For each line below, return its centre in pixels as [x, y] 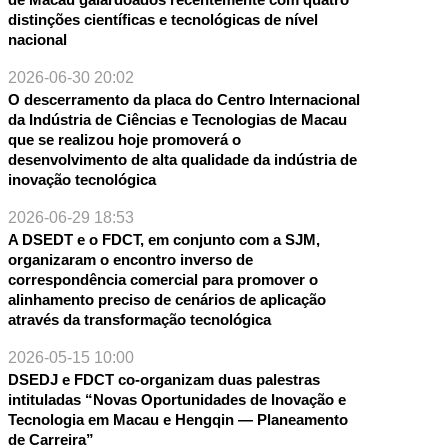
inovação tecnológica [81, 180]
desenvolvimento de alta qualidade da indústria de [182, 160]
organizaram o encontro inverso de [130, 260]
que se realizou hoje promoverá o [124, 140]
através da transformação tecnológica [139, 320]
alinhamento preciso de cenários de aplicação [166, 300]
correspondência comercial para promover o [162, 280]
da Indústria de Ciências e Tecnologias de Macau [177, 120]
